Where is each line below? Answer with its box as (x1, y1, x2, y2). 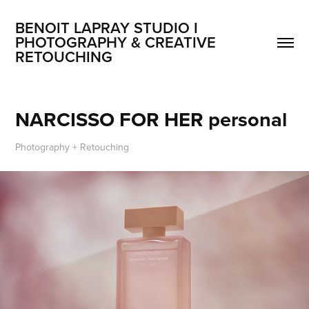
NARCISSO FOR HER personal (15, 105, 288, 134)
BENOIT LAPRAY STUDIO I (15, 17, 199, 39)
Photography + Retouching (15, 140, 130, 154)
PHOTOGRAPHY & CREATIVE (15, 31, 217, 53)
